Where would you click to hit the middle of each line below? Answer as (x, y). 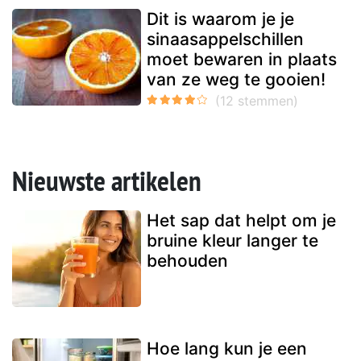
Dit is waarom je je (220, 19)
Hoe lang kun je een (227, 348)
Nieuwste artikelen (107, 180)
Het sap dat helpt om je (241, 220)
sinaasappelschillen (225, 39)
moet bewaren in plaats (242, 59)
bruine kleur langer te (232, 240)
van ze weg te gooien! (236, 79)
